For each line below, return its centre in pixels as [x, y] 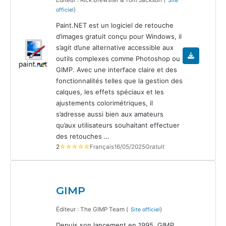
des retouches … [83, 136]
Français [102, 147]
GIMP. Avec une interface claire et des [117, 69]
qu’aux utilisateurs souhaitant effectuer [118, 125]
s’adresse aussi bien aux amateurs [110, 114]
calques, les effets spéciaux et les [110, 92]
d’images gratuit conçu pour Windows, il [119, 36]
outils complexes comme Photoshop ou [118, 58]
